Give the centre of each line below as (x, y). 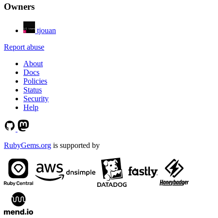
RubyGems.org (27, 145)
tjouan (46, 31)
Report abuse (24, 47)
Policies (35, 81)
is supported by (75, 145)
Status (33, 90)
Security (36, 99)
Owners (19, 7)
